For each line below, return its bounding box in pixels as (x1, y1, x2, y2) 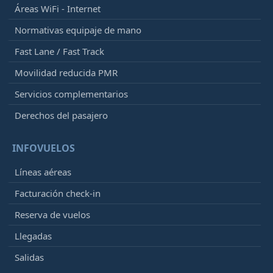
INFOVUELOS (12, 141, 75, 155)
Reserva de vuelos (15, 208, 90, 221)
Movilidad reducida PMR (15, 66, 118, 79)
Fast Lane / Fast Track (15, 44, 104, 57)
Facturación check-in (15, 186, 101, 199)
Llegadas (15, 229, 52, 242)
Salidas (15, 250, 44, 263)
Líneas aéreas (15, 165, 71, 178)
